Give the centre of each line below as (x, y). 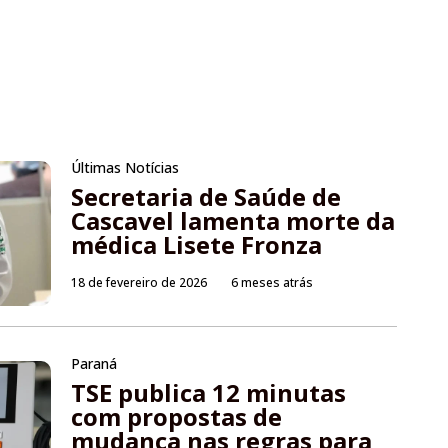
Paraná (94, 364)
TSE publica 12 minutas (209, 393)
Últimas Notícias (125, 168)
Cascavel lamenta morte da (233, 221)
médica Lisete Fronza (197, 245)
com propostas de (177, 417)
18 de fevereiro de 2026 (139, 283)
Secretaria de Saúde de (206, 197)
